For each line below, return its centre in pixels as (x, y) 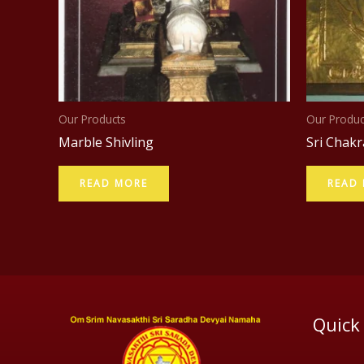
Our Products (92, 119)
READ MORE (114, 184)
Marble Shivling (106, 143)
